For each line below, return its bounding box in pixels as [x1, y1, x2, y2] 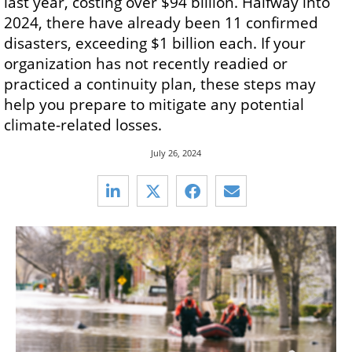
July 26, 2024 [151, 147, 201, 159]
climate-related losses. [4, 114, 162, 135]
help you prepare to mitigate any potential [4, 93, 304, 115]
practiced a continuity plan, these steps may [4, 73, 316, 94]
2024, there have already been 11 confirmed [4, 12, 318, 33]
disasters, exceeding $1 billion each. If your [4, 32, 306, 53]
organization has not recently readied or [4, 53, 288, 74]
